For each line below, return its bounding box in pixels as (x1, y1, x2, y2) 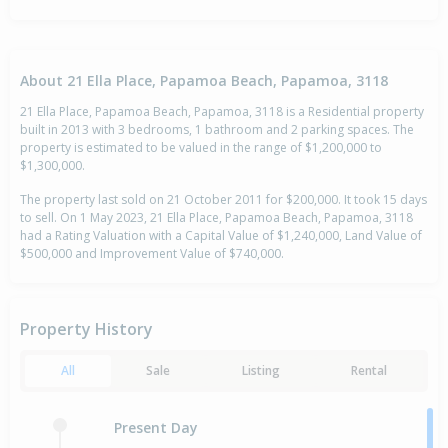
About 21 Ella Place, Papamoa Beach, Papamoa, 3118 (20, 70, 388, 90)
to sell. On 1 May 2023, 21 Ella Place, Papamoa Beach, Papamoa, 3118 (20, 209, 413, 227)
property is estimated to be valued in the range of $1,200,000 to (20, 139, 382, 157)
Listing (241, 362, 280, 380)
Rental (351, 362, 388, 380)
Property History (20, 318, 153, 341)
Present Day (114, 417, 198, 437)
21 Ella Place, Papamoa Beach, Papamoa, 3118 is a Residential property (20, 103, 424, 121)
